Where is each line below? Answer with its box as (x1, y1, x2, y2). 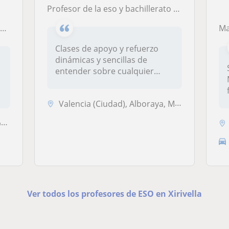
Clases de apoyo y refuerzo (55, 43, 159, 55)
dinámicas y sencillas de (55, 54, 148, 66)
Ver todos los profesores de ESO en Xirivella (27, 188, 202, 199)
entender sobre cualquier (55, 65, 154, 77)
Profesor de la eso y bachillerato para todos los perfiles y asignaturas (52, 3, 174, 15)
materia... (55, 77, 92, 88)
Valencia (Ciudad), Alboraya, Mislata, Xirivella (59, 98, 175, 110)
